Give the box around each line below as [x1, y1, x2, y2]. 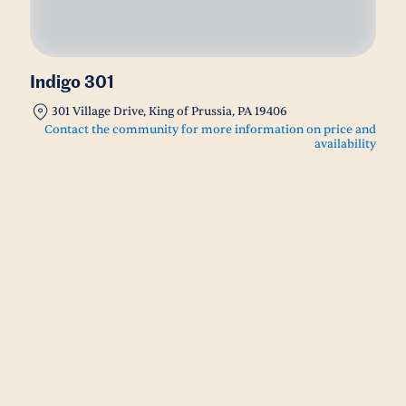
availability [314, 137, 376, 151]
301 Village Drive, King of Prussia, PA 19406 [52, 104, 287, 119]
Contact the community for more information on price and [44, 122, 376, 137]
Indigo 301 [30, 74, 114, 92]
